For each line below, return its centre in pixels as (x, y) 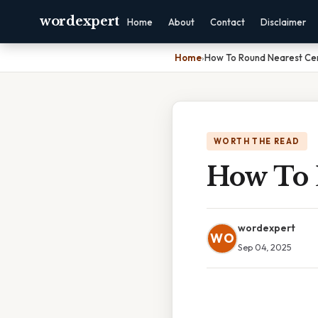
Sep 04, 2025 (265, 247)
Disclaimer (283, 22)
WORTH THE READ (257, 141)
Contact (227, 22)
